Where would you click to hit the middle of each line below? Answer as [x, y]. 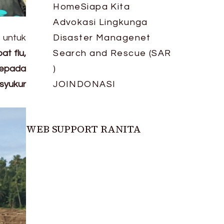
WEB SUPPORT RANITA [84, 129]
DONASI [96, 84]
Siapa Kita [105, 7]
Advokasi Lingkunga [100, 22]
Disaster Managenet [102, 38]
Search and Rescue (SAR [112, 53]
